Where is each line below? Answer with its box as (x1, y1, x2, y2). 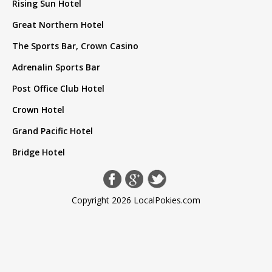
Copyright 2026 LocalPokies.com (72, 194, 200, 206)
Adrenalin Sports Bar (12, 61, 100, 73)
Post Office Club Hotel (12, 82, 104, 94)
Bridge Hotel (12, 146, 65, 158)
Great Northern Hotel (12, 18, 104, 30)
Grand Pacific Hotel (12, 124, 93, 137)
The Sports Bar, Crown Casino (12, 39, 138, 52)
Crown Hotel (12, 103, 64, 115)
